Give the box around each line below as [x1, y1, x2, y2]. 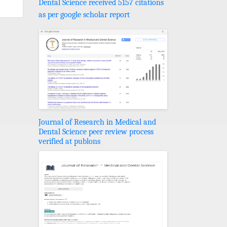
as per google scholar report [39, 10, 130, 19]
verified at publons [39, 136, 100, 146]
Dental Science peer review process [39, 127, 154, 136]
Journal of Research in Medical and [39, 117, 156, 127]
